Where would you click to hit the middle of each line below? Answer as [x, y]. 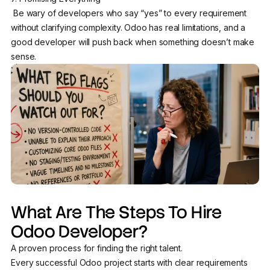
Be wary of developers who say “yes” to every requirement [129, 13]
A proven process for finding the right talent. [97, 248]
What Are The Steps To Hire [117, 212]
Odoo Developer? [79, 232]
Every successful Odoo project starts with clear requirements [129, 263]
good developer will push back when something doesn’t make [133, 42]
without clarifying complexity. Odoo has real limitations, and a [128, 28]
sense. [24, 57]
